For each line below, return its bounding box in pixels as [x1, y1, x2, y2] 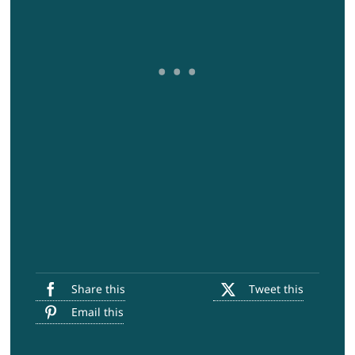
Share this [71, 281, 125, 296]
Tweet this [249, 281, 304, 296]
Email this [71, 303, 124, 319]
